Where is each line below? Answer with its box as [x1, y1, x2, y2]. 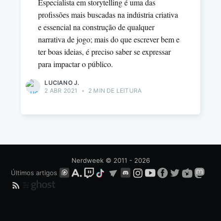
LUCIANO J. [44, 79, 79, 87]
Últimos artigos [11, 169, 58, 177]
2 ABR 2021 [44, 87, 78, 95]
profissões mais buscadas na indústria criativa [38, 9, 179, 20]
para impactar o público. [38, 59, 113, 70]
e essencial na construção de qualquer [38, 22, 155, 33]
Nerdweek [71, 156, 104, 164]
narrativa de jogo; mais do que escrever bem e [38, 34, 180, 45]
